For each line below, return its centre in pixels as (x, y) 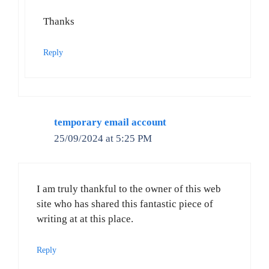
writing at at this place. (85, 219)
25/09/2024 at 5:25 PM (103, 138)
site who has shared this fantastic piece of (125, 204)
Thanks (59, 22)
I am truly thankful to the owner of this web (129, 189)
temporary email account (110, 122)
